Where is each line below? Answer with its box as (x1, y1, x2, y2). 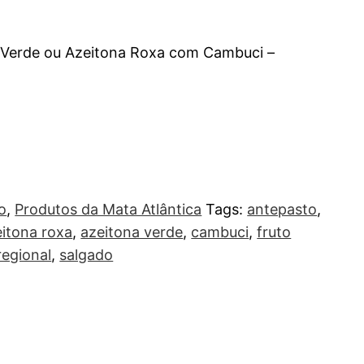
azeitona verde (80, 223, 184, 240)
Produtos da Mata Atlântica (15, 200, 202, 218)
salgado (59, 245, 114, 263)
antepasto (247, 200, 318, 218)
